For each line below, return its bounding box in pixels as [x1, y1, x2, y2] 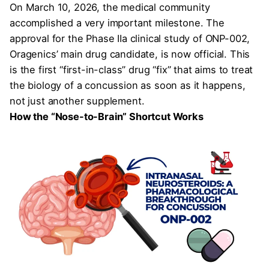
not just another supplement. [10, 94, 145, 107]
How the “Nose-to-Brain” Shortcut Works [10, 110, 204, 122]
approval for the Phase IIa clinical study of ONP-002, [10, 32, 250, 44]
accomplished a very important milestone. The [10, 16, 225, 29]
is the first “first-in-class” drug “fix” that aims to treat [10, 63, 253, 76]
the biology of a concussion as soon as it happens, [10, 79, 246, 91]
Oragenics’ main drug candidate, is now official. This [10, 47, 250, 60]
